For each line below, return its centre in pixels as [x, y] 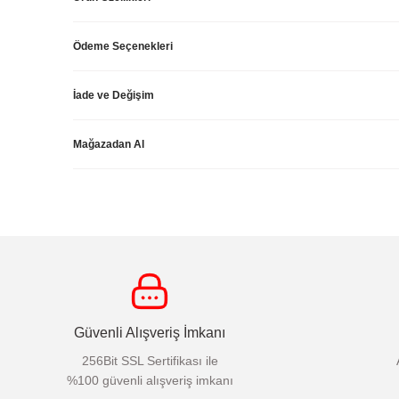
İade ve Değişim [114, 96]
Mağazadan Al [109, 145]
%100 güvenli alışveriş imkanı [150, 381]
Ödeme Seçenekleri [123, 47]
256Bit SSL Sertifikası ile [150, 361]
